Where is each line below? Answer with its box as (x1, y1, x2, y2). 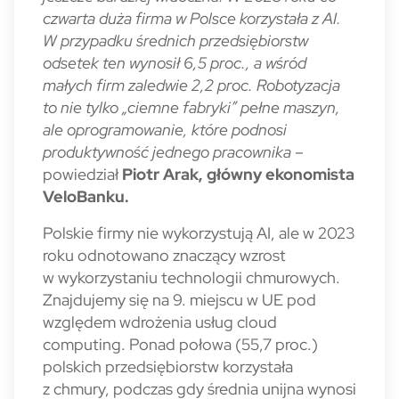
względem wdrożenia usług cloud (43, 312, 277, 332)
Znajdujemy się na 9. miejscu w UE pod (43, 289, 316, 310)
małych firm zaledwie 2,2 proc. (43, 75, 253, 95)
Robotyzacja (256, 75, 340, 95)
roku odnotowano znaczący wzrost (43, 245, 286, 265)
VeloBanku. (43, 186, 129, 207)
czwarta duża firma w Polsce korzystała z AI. (43, 8, 341, 28)
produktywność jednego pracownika (43, 142, 295, 162)
